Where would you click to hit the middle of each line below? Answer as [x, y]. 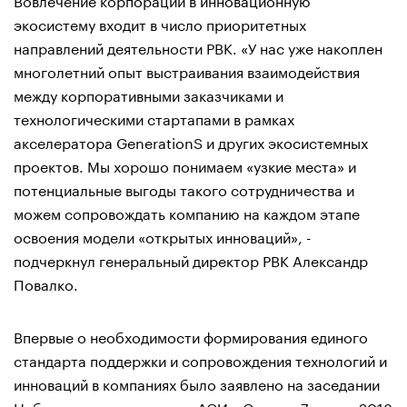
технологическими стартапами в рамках [154, 117]
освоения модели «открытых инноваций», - [163, 235]
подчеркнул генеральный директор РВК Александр [191, 259]
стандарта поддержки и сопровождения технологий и [200, 359]
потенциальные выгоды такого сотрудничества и [184, 188]
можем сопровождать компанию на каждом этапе [187, 212]
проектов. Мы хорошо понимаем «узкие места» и [185, 164]
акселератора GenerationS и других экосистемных [191, 141]
